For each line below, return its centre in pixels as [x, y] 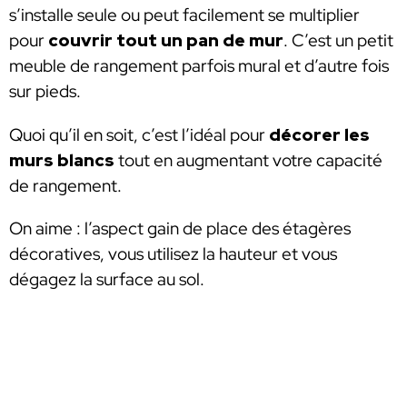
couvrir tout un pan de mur [166, 41]
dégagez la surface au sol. [109, 280]
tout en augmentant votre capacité [248, 160]
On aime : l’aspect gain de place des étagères [180, 229]
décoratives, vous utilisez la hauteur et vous [173, 254]
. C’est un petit [338, 41]
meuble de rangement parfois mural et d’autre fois [199, 66]
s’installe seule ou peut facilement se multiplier [184, 15]
